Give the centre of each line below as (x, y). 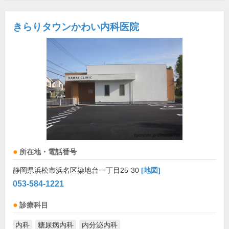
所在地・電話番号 (48, 152)
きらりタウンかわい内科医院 (76, 27)
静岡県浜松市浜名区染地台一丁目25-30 (77, 170)
